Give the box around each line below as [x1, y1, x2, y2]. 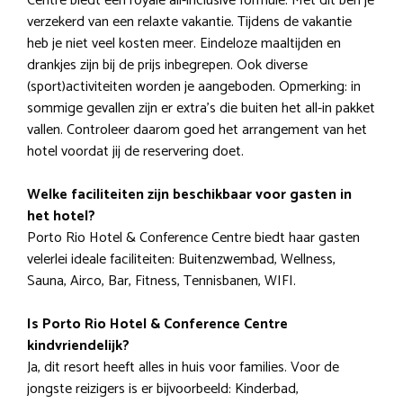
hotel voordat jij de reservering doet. [27, 139, 244, 165]
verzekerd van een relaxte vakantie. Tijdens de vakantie [27, 10, 352, 35]
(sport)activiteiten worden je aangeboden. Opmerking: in [27, 75, 361, 100]
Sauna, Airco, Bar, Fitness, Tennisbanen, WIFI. [27, 269, 296, 294]
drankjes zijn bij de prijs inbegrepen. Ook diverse [27, 53, 308, 78]
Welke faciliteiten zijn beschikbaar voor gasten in [27, 183, 352, 208]
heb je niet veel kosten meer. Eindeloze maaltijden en [27, 31, 341, 57]
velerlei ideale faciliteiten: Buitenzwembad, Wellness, [27, 247, 336, 273]
